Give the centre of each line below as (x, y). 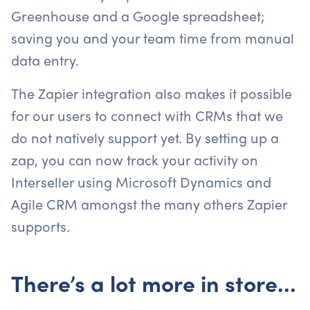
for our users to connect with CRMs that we (147, 115)
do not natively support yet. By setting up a (145, 137)
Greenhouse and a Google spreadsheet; (138, 15)
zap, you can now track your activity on (135, 159)
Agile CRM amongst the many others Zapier (149, 203)
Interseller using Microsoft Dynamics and (141, 181)
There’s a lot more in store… (154, 283)
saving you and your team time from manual (153, 37)
